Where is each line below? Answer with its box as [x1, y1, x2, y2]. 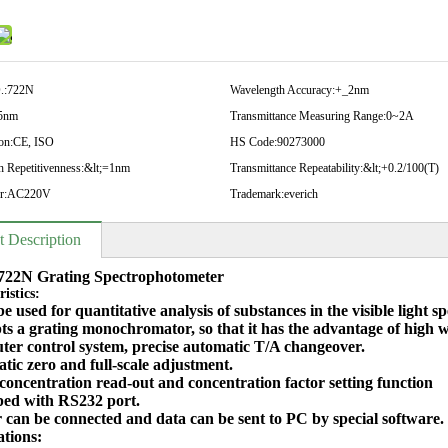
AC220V [7, 187, 51, 201]
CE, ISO [13, 135, 54, 149]
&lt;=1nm [84, 161, 130, 175]
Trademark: [229, 187, 284, 201]
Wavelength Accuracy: [229, 83, 335, 97]
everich [283, 187, 318, 201]
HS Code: [229, 135, 277, 149]
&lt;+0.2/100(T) [362, 161, 439, 175]
